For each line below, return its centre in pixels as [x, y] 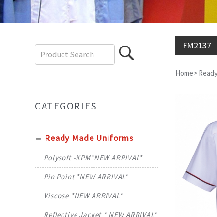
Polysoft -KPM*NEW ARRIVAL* [93, 158]
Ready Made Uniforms [89, 138]
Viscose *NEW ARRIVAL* [83, 196]
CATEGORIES [66, 106]
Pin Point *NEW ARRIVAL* [86, 177]
